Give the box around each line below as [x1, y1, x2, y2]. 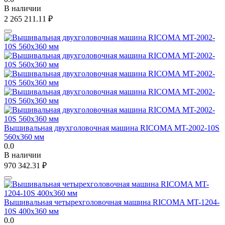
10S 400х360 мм [4, 206, 59, 215]
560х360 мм [4, 132, 44, 141]
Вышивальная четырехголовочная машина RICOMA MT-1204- [4, 197, 219, 206]
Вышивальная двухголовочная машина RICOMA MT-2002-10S [4, 123, 219, 132]
